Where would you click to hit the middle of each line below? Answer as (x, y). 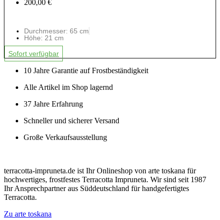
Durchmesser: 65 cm (56, 31)
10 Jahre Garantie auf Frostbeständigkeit (86, 71)
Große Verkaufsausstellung (65, 137)
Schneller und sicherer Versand (71, 121)
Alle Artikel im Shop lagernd (68, 87)
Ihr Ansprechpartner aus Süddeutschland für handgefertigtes (96, 189)
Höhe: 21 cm (44, 38)
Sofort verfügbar (34, 54)
